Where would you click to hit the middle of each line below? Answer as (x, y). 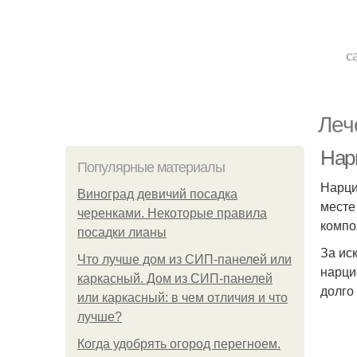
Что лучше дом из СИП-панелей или (184, 259)
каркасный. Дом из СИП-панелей (175, 279)
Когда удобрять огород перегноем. (179, 344)
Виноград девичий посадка (157, 194)
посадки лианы (122, 232)
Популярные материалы (151, 167)
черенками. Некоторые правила (172, 213)
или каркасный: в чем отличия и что (182, 298)
